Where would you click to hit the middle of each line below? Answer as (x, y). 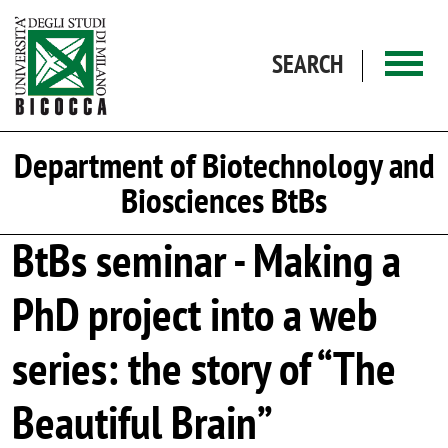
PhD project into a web (194, 315)
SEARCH (307, 63)
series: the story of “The (204, 369)
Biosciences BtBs (224, 200)
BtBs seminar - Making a (206, 261)
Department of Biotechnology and (224, 165)
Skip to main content (275, 11)
